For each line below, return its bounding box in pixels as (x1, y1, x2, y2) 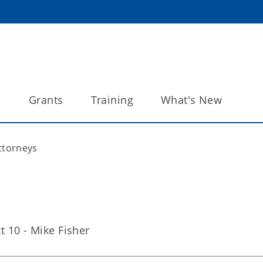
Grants (28, 93, 63, 107)
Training (90, 93, 133, 107)
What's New (160, 93, 222, 107)
